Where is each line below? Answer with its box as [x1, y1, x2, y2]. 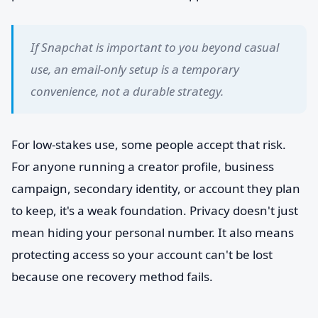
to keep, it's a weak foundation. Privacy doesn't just [11, 202, 298, 219]
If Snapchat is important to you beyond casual [31, 39, 279, 55]
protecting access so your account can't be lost [11, 246, 273, 263]
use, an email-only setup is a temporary [31, 61, 239, 77]
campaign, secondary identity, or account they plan [11, 180, 300, 197]
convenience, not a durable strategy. [31, 83, 224, 99]
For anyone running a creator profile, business [11, 158, 274, 175]
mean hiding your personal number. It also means [11, 224, 294, 241]
